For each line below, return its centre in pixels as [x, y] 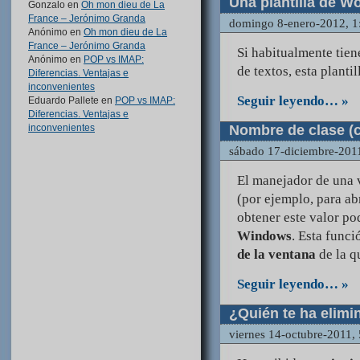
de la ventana [276, 255]
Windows [264, 236]
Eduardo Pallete [63, 100]
